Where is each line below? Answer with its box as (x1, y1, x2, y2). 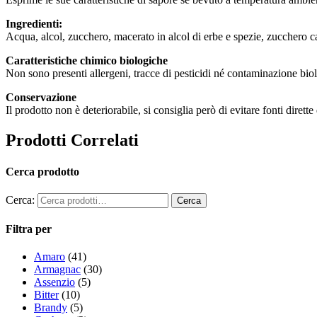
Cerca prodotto (6, 165, 79, 178)
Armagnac (34, 263, 81, 276)
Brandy (34, 301, 67, 314)
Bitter (34, 289, 59, 301)
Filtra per (6, 223, 52, 236)
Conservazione (6, 91, 76, 104)
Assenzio (34, 276, 75, 289)
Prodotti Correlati (6, 131, 139, 150)
